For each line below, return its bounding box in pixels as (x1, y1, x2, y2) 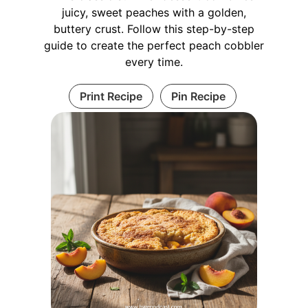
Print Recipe (79, 89, 142, 104)
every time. (125, 55, 183, 69)
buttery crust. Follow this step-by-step (54, 22, 254, 36)
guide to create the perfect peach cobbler (44, 38, 264, 53)
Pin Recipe (170, 89, 225, 104)
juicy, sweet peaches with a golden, (62, 5, 246, 20)
